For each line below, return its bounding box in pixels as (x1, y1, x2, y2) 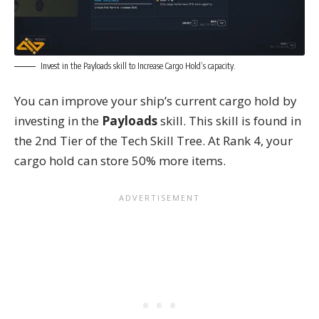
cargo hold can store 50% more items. (14, 152, 226, 169)
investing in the (14, 113, 102, 130)
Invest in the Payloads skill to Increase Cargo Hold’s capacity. (41, 60, 236, 71)
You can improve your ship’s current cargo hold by (14, 93, 297, 110)
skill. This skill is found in (157, 113, 301, 130)
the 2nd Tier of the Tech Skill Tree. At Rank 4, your (14, 132, 293, 150)
